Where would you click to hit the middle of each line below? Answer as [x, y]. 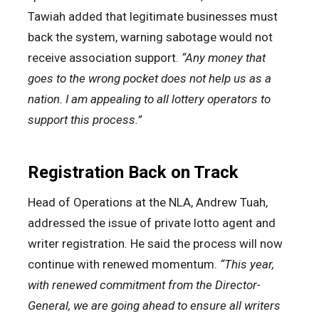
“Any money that [222, 57]
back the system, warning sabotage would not [150, 37]
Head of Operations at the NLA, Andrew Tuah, [148, 202]
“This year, [247, 264]
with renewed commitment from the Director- [144, 284]
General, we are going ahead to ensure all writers [154, 305]
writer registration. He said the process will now [155, 243]
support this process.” [85, 119]
